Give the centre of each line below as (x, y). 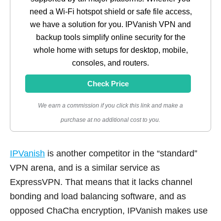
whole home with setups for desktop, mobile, (110, 50)
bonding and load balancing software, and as (98, 196)
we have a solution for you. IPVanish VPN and (110, 24)
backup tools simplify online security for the (110, 37)
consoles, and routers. (110, 63)
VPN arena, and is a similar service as (85, 167)
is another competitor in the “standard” (121, 153)
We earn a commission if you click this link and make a (110, 105)
